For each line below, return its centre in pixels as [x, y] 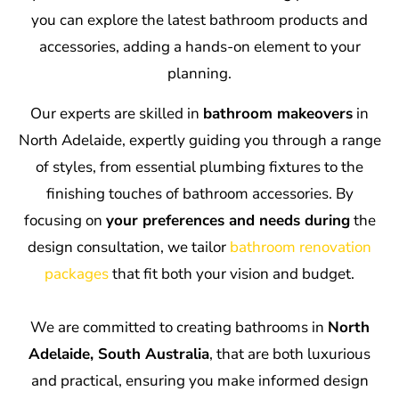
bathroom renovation [301, 247]
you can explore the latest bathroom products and [199, 20]
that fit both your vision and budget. [233, 273]
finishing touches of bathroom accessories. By [199, 193]
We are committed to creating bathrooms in [179, 327]
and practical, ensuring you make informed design [199, 380]
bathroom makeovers [278, 113]
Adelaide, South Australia [119, 354]
